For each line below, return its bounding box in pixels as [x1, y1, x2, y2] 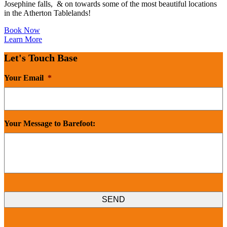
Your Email [4, 73, 44, 82]
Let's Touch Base [4, 52, 78, 63]
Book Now [4, 25, 40, 34]
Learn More [4, 34, 42, 44]
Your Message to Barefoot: [4, 119, 95, 128]
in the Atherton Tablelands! [4, 8, 91, 17]
